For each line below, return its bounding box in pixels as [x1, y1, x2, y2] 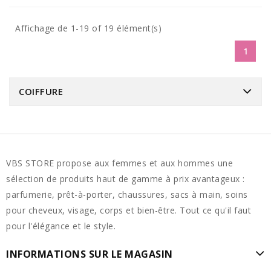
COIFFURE [19, 85, 63, 97]
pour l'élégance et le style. [6, 220, 116, 232]
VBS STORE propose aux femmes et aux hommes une [6, 157, 233, 169]
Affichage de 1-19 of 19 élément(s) [15, 22, 162, 34]
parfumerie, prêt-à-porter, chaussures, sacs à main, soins [6, 188, 248, 200]
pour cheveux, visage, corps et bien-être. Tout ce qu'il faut [6, 204, 251, 216]
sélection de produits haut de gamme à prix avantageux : [6, 172, 245, 184]
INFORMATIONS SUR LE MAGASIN [6, 247, 173, 261]
